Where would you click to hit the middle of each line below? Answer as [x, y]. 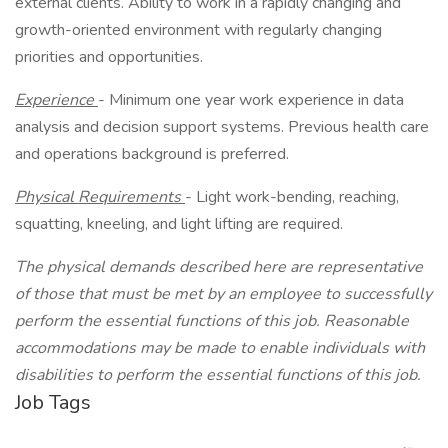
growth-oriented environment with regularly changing [198, 30]
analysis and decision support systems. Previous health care [222, 127]
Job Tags [53, 402]
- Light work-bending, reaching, [292, 197]
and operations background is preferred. [152, 154]
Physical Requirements [100, 197]
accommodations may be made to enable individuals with [220, 348]
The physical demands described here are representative [219, 267]
